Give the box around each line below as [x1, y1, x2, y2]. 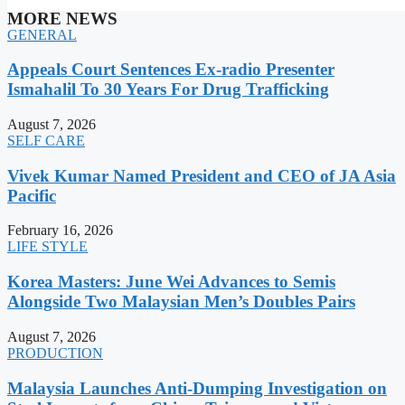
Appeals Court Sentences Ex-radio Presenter [7, 60, 334, 80]
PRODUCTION [7, 344, 103, 361]
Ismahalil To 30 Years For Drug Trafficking [7, 80, 329, 99]
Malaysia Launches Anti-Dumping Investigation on [7, 378, 387, 398]
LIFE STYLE [7, 239, 88, 255]
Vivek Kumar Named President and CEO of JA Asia [7, 165, 396, 185]
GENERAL [7, 26, 77, 42]
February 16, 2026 [7, 222, 113, 239]
